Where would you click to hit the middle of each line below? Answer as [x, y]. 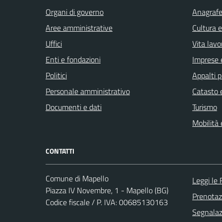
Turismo [205, 107]
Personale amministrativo [88, 91]
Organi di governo [75, 12]
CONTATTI [60, 151]
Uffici [54, 44]
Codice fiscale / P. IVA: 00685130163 [107, 202]
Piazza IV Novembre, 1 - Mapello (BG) [107, 191]
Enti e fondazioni [73, 60]
